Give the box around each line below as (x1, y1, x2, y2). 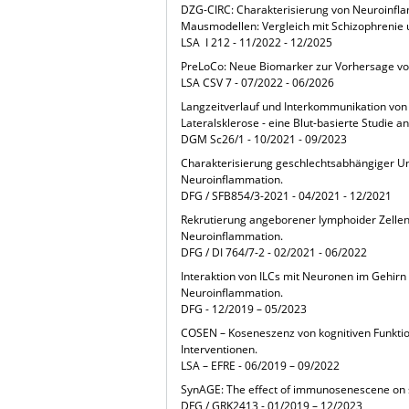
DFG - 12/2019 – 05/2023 (181, 301, 308, 318)
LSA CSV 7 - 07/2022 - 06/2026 (181, 75, 335, 91)
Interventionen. (181, 341, 258, 358)
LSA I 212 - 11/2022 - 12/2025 (181, 35, 333, 51)
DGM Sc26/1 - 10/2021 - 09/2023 (181, 131, 348, 148)
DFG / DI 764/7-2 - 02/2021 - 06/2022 (181, 245, 368, 261)
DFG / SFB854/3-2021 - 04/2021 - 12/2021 (181, 188, 393, 204)
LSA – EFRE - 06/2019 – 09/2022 (181, 358, 341, 374)
